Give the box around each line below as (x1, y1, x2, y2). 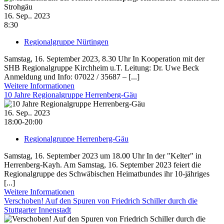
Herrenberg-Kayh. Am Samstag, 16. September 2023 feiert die (4, 160, 201, 169)
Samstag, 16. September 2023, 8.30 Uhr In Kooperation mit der (4, 54, 204, 63)
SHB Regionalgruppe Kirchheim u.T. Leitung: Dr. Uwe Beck (4, 63, 199, 72)
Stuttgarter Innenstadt (4, 205, 71, 214)
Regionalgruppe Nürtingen (24, 37, 108, 46)
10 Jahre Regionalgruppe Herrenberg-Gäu (4, 90, 137, 99)
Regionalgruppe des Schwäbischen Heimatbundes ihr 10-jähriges (4, 169, 209, 178)
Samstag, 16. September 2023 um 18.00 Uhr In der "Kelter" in (4, 151, 201, 160)
